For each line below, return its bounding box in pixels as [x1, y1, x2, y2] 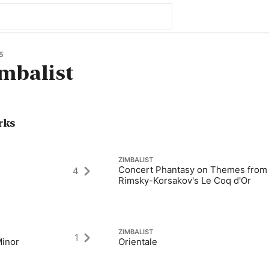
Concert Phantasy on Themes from [118, 164, 268, 175]
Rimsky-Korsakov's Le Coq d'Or [118, 175, 252, 186]
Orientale [118, 236, 158, 247]
